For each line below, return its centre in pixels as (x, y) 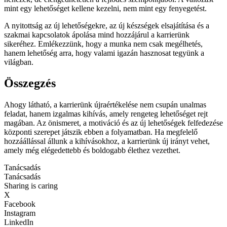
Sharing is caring (31, 186)
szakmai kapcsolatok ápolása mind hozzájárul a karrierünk (97, 34)
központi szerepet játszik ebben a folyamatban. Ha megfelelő (101, 132)
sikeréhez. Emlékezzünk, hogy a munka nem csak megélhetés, (103, 44)
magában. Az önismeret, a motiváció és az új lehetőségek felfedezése (113, 123)
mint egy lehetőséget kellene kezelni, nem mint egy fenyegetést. (105, 8)
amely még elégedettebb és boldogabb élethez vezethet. (92, 150)
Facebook (20, 204)
